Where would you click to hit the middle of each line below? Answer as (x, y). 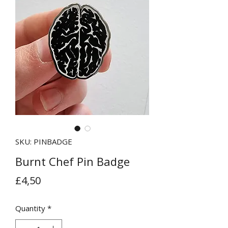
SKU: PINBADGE (44, 141)
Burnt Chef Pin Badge (73, 161)
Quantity (30, 208)
